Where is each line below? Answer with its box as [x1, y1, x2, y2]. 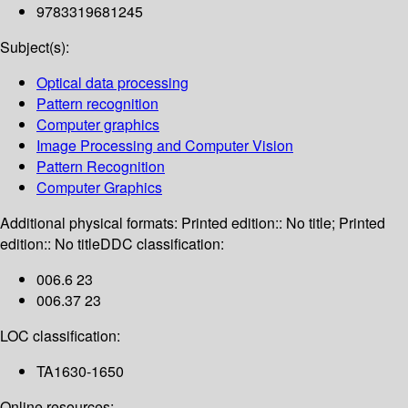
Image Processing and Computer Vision [36, 135, 293, 157]
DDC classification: [100, 233, 224, 255]
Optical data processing [36, 72, 189, 94]
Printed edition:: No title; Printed [181, 212, 385, 234]
